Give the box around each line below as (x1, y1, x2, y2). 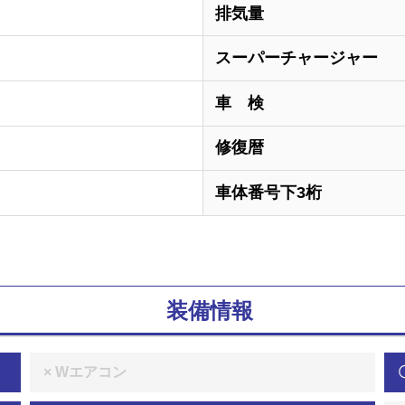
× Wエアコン (42, 363, 127, 380)
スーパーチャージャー (214, 49, 378, 68)
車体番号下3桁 (214, 183, 322, 202)
